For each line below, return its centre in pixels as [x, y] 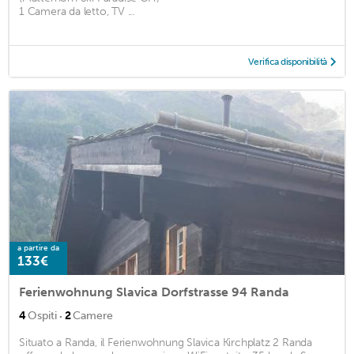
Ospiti [42, 316]
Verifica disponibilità [287, 61]
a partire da [38, 249]
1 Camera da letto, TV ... [77, 11]
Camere [93, 316]
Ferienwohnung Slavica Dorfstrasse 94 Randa [154, 292]
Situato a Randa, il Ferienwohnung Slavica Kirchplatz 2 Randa [166, 343]
